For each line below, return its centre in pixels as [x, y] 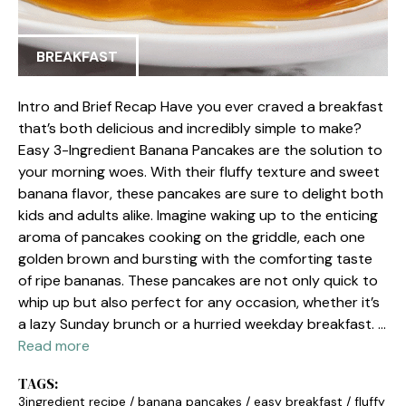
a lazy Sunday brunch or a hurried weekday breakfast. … [202, 324]
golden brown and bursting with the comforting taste [195, 259]
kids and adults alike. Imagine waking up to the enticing [198, 215]
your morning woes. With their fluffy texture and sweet [199, 172]
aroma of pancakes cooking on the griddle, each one [192, 237]
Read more [54, 346]
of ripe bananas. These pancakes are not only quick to [198, 280]
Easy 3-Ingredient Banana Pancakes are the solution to [200, 150]
